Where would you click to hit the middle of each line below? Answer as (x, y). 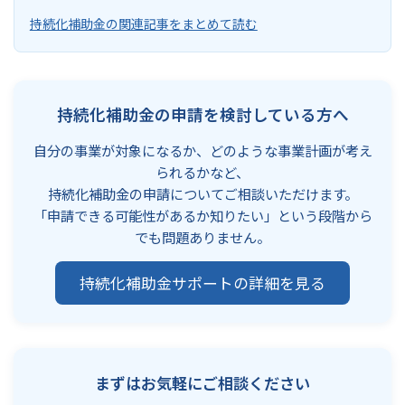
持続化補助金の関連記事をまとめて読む (143, 24)
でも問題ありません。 (202, 237)
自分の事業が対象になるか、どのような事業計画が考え (202, 151)
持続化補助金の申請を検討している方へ (202, 114)
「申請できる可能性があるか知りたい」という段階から (202, 216)
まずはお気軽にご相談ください (202, 383)
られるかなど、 (202, 172)
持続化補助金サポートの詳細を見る (202, 283)
